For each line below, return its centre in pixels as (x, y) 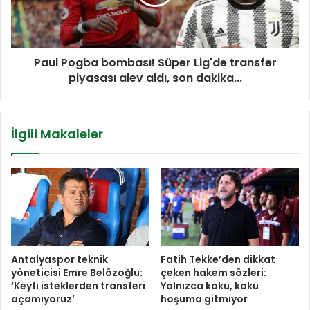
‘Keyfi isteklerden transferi (78, 285)
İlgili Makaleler (57, 134)
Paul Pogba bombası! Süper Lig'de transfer (155, 63)
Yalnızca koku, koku (210, 285)
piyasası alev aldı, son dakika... (155, 78)
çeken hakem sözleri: (213, 272)
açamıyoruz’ (43, 299)
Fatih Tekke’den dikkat (218, 259)
